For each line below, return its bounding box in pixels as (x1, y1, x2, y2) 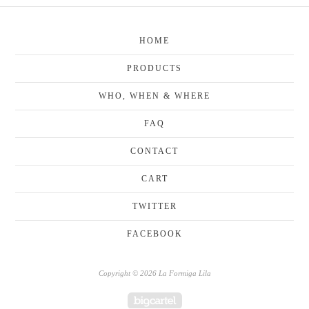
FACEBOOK (126, 228, 183, 239)
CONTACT (130, 146, 179, 156)
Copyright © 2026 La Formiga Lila (98, 268, 211, 277)
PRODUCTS (127, 63, 182, 73)
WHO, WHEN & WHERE (99, 90, 210, 101)
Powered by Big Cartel (181, 291, 282, 303)
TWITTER (132, 201, 177, 211)
